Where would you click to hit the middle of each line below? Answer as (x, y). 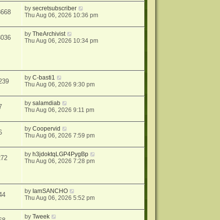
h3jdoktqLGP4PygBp (61, 154)
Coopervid (47, 129)
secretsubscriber (55, 9)
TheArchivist (49, 34)
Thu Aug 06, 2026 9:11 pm (60, 110)
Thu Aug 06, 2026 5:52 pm (60, 198)
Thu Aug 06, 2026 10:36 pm (62, 15)
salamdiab (47, 103)
